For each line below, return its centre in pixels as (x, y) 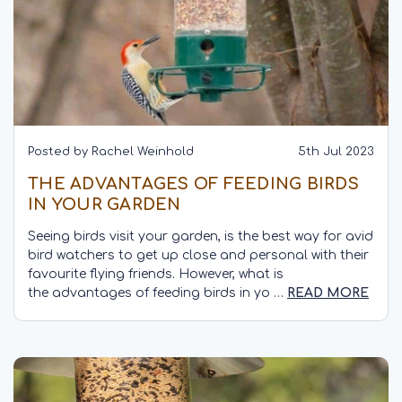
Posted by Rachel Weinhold (111, 151)
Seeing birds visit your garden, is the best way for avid (201, 236)
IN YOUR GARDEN (105, 204)
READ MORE (328, 293)
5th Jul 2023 (336, 151)
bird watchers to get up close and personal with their (198, 255)
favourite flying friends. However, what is (156, 274)
